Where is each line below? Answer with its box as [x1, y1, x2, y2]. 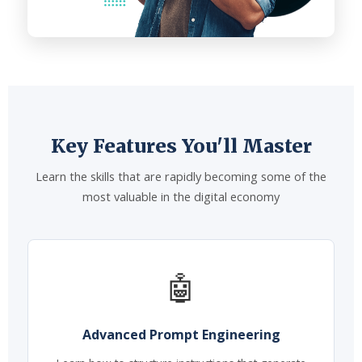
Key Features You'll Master [50, 133, 312, 158]
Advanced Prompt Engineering [82, 325, 280, 343]
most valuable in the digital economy [82, 187, 280, 204]
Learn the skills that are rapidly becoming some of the [36, 167, 326, 184]
